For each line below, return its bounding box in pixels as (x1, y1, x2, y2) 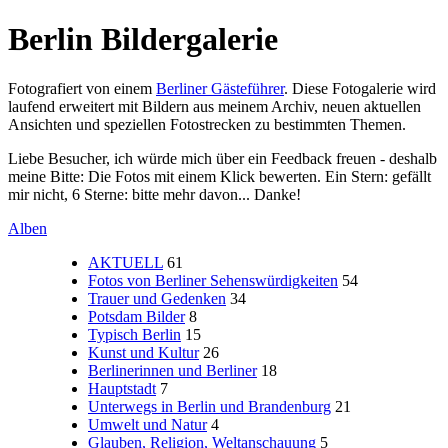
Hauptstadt (88, 379, 156, 397)
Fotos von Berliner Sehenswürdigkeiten (88, 271, 338, 289)
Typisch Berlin (88, 325, 181, 343)
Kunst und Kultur (88, 343, 199, 361)
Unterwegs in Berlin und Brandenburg (88, 397, 331, 415)
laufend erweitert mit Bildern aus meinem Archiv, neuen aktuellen (8, 97, 421, 115)
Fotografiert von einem (8, 79, 156, 97)
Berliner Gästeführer (156, 79, 284, 97)
